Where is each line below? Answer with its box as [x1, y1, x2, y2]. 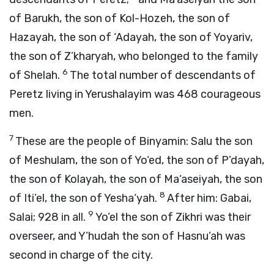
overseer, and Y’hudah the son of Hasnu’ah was [9, 229, 245, 243]
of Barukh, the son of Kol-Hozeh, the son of [9, 12, 230, 25]
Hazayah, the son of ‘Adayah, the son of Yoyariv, [9, 31, 253, 44]
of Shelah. [9, 68, 62, 82]
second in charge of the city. [9, 248, 153, 262]
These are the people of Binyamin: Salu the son [15, 135, 253, 148]
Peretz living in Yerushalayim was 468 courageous [9, 87, 261, 101]
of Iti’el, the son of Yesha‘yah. [9, 191, 160, 205]
